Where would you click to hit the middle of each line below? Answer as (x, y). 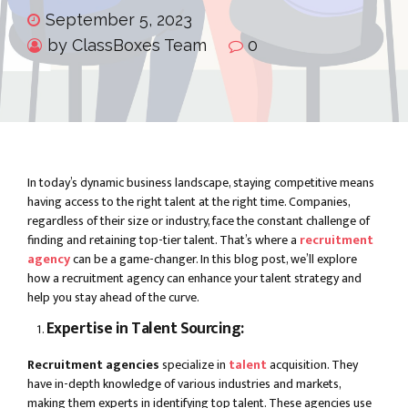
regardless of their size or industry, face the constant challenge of (199, 221)
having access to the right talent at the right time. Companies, (189, 202)
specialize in (194, 365)
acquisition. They (314, 365)
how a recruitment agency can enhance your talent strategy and (194, 279)
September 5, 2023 (119, 20)
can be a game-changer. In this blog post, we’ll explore (214, 260)
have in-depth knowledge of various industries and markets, (184, 384)
